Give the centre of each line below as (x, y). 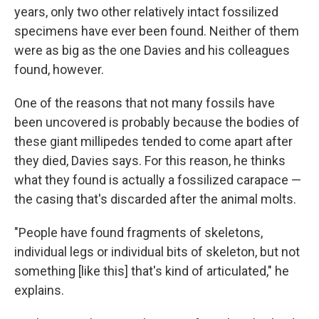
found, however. (59, 70)
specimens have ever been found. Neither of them (157, 31)
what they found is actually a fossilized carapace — (158, 180)
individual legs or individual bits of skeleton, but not (157, 252)
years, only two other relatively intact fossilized (146, 12)
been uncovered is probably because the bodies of (157, 122)
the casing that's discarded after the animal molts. (155, 199)
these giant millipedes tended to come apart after (153, 142)
